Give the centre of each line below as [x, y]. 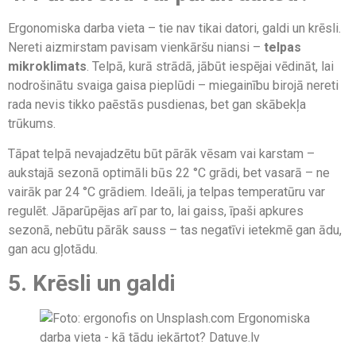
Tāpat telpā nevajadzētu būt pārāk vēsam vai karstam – [161, 154]
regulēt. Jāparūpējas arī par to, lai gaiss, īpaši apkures [156, 211]
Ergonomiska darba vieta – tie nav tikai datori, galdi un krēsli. [174, 28]
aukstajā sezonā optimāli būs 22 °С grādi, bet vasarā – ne [169, 173]
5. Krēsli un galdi [92, 284]
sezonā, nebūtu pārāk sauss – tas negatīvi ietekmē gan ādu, [175, 230]
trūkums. [35, 123]
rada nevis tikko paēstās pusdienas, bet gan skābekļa [157, 104]
